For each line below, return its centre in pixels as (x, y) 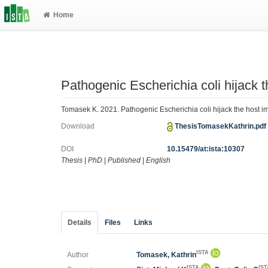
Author (78, 255)
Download (78, 126)
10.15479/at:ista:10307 (206, 149)
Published (124, 160)
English (158, 160)
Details (80, 223)
